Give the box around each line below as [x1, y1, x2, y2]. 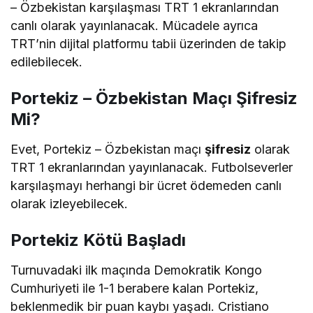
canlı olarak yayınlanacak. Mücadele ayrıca [10, 18, 259, 33]
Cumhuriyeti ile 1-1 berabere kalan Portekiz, [10, 281, 259, 296]
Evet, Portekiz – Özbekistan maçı [10, 142, 205, 156]
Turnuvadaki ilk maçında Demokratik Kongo [10, 263, 263, 277]
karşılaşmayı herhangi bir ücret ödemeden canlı [10, 178, 282, 193]
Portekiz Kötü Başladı [10, 230, 186, 250]
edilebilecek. [10, 54, 82, 69]
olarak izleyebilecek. [10, 196, 129, 211]
